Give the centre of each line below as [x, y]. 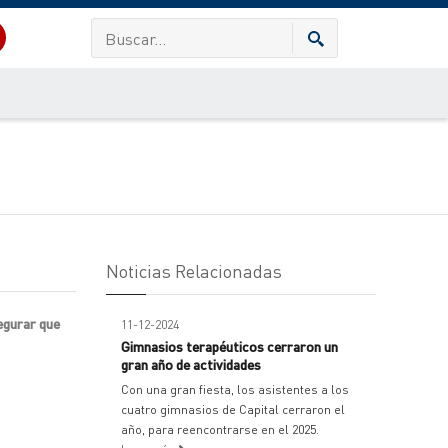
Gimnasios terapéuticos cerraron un [229, 346]
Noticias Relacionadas [194, 270]
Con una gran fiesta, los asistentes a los [235, 389]
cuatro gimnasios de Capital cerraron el [233, 409]
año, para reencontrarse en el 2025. [220, 429]
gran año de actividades [191, 364]
